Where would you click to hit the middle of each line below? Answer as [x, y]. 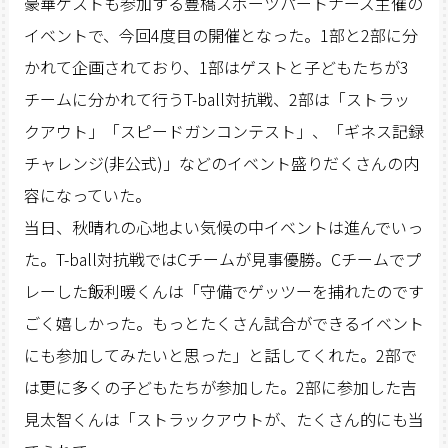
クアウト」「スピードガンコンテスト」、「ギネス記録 [223, 131]
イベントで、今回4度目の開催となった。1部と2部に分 [220, 35]
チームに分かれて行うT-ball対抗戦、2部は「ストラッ [216, 99]
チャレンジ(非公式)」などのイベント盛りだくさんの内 [221, 163]
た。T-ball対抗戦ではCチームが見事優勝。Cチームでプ [222, 259]
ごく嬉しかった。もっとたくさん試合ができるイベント [223, 323]
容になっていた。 [87, 195]
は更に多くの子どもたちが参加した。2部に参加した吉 [220, 387]
